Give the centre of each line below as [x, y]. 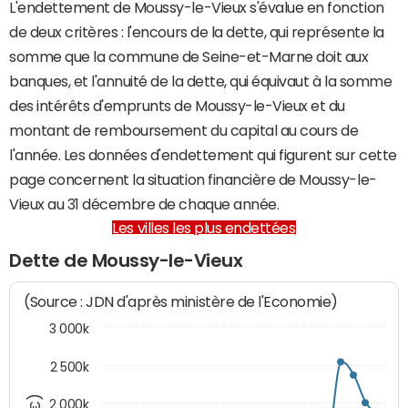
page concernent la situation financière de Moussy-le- [193, 179]
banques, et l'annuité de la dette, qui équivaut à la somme [201, 81]
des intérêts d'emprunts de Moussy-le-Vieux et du [177, 106]
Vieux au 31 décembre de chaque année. [144, 204]
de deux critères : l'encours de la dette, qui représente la [197, 32]
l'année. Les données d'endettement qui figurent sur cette [203, 155]
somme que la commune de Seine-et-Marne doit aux [189, 56]
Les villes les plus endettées [204, 228]
